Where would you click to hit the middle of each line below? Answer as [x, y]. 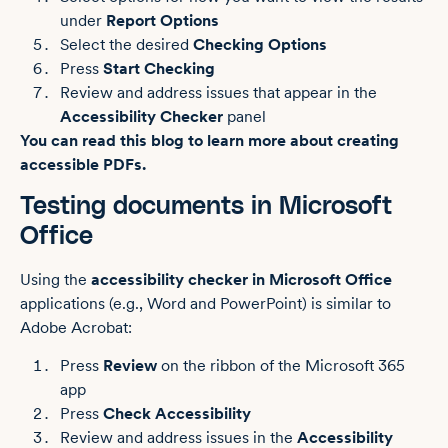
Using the [55, 279]
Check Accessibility [177, 414]
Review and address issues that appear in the [218, 93]
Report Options [162, 21]
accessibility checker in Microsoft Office [241, 279]
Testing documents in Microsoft [206, 206]
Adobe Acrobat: [76, 327]
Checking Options [260, 45]
